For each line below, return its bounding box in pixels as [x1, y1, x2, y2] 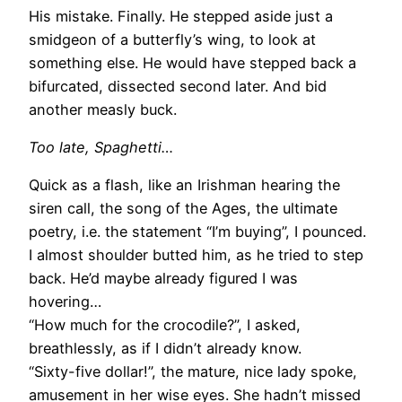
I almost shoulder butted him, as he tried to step [29, 246, 363, 265]
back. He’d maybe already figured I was [29, 269, 298, 288]
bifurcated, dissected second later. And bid [29, 76, 327, 95]
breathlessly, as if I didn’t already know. [29, 339, 301, 358]
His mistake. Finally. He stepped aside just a [29, 6, 333, 25]
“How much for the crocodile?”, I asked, [29, 316, 301, 335]
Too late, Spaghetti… [29, 138, 173, 157]
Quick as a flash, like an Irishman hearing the [29, 176, 340, 195]
